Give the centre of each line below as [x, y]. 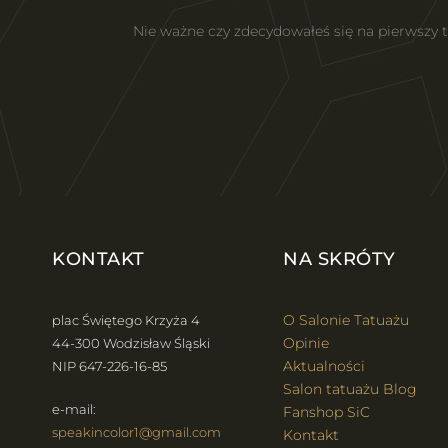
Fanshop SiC [326, 412]
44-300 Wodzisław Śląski [131, 343]
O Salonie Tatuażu [346, 320]
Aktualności [324, 366]
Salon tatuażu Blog [350, 389]
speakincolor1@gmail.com [136, 432]
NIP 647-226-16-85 [109, 366]
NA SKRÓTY [339, 259]
